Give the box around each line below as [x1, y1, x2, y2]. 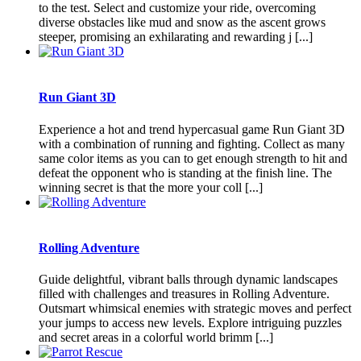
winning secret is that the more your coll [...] [39, 180, 263, 194]
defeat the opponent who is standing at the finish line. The [39, 165, 332, 180]
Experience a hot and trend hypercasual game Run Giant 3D [39, 122, 345, 136]
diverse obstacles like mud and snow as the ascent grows [39, 15, 326, 30]
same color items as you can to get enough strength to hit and [39, 151, 347, 165]
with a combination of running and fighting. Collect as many [39, 136, 345, 151]
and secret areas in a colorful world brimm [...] [39, 330, 273, 345]
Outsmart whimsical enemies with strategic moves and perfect [39, 301, 351, 316]
